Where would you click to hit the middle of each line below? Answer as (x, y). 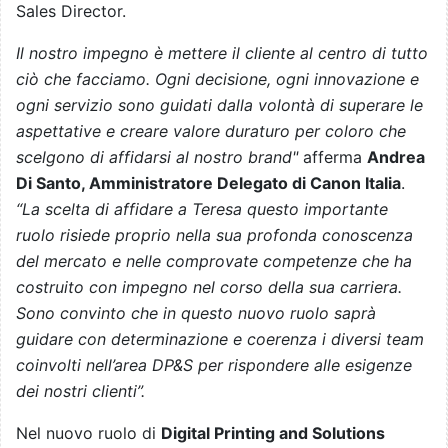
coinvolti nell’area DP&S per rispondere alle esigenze (214, 365)
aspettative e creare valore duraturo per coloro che (211, 131)
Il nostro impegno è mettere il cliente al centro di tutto (222, 53)
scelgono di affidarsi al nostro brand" (159, 157)
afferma (335, 157)
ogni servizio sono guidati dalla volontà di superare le (219, 105)
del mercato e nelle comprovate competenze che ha (214, 261)
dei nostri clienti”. (80, 391)
